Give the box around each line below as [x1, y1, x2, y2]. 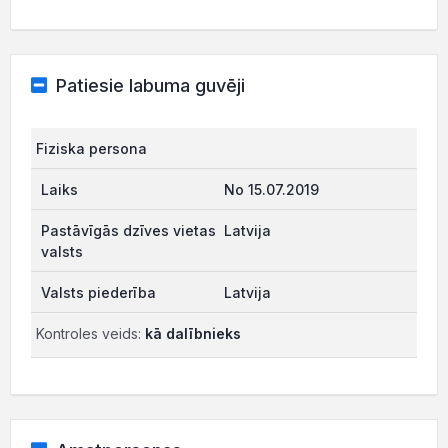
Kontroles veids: [36, 325, 145, 342]
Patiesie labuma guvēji [55, 75, 245, 96]
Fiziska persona [36, 140, 147, 157]
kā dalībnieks [145, 325, 241, 342]
